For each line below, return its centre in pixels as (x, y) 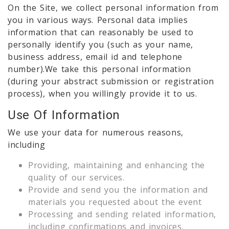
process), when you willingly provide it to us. (102, 93)
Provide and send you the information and (118, 189)
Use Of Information (64, 115)
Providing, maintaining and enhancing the (117, 165)
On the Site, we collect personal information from (113, 7)
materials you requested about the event (115, 202)
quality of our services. (76, 177)
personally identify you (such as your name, (100, 44)
